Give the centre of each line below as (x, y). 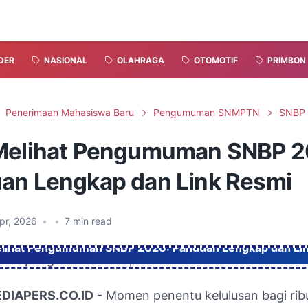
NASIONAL (66, 60)
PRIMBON (287, 60)
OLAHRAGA (141, 60)
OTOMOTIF (216, 60)
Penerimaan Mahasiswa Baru (70, 112)
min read (91, 221)
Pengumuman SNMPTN (207, 112)
